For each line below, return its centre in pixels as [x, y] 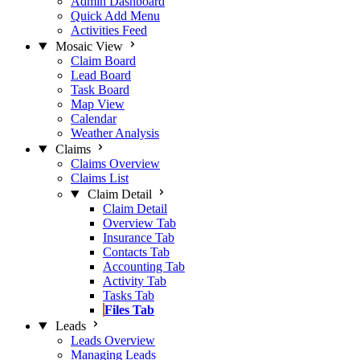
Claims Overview [115, 164]
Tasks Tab [129, 295]
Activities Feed [109, 30]
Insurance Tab [139, 237]
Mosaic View [89, 46]
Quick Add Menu [115, 16]
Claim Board [103, 61]
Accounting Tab [144, 266]
